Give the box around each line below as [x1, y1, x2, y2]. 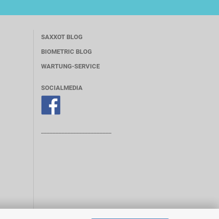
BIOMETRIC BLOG [41, 48, 92, 55]
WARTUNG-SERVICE [41, 63, 100, 70]
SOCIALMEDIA [41, 84, 83, 91]
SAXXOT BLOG [41, 33, 83, 41]
